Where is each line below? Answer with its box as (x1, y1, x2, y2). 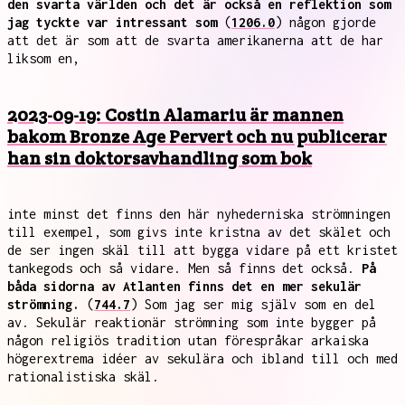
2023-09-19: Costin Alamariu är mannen (7, 103, 344, 127)
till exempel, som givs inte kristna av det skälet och (7, 224, 391, 240)
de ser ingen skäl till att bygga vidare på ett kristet (7, 242, 398, 258)
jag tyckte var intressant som (7, 14, 217, 30)
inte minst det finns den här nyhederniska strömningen (7, 206, 391, 221)
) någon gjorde (275, 14, 376, 30)
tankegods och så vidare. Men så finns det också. (7, 260, 362, 276)
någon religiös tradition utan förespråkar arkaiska (7, 333, 369, 348)
